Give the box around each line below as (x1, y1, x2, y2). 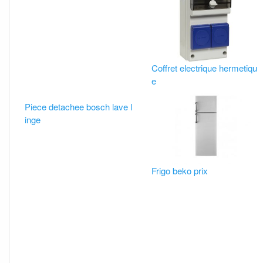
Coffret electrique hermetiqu (151, 61, 257, 74)
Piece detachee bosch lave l (25, 100, 133, 113)
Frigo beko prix (151, 164, 208, 177)
